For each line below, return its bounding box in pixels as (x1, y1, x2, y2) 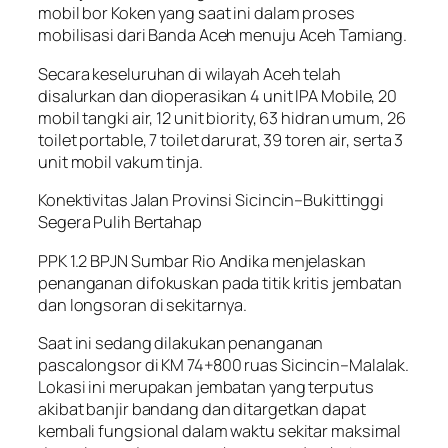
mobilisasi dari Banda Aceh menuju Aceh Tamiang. (38, 24, 408, 47)
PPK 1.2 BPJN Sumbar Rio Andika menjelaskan (38, 249, 366, 272)
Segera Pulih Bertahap (38, 211, 202, 234)
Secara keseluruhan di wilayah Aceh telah (38, 62, 341, 85)
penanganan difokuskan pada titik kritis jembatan (38, 271, 403, 294)
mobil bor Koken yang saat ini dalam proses (38, 2, 355, 25)
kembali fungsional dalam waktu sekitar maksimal (38, 419, 402, 442)
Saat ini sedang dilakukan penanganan (38, 331, 324, 354)
